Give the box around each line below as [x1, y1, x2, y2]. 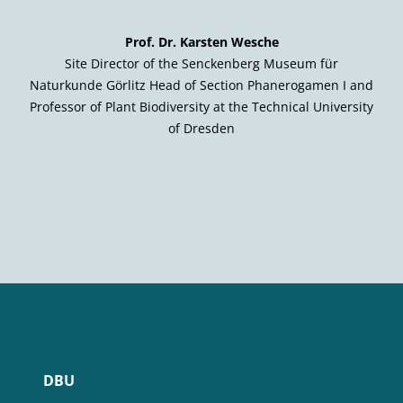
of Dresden [168, 119, 235, 137]
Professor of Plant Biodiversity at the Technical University [30, 97, 373, 115]
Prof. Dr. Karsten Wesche [124, 32, 279, 50]
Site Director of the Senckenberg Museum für [65, 54, 338, 72]
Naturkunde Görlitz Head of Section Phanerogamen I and [30, 76, 373, 94]
